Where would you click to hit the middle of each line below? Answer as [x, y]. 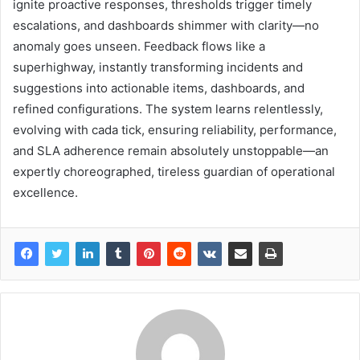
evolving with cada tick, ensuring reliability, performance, [175, 130]
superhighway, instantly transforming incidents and [158, 67]
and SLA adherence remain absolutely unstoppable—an [171, 151]
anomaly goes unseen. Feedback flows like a [139, 47]
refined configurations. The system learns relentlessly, [168, 109]
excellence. [45, 193]
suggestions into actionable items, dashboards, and [159, 88]
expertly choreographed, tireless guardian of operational [174, 172]
